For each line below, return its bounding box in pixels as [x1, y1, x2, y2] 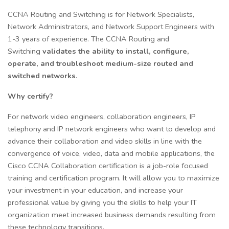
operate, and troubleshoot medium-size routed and [8, 58, 193, 69]
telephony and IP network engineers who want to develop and [8, 124, 216, 134]
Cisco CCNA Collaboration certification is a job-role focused [8, 161, 208, 171]
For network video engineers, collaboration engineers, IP [8, 111, 196, 122]
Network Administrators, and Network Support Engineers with [8, 21, 214, 32]
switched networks [8, 71, 76, 81]
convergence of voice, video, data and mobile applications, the [8, 148, 215, 159]
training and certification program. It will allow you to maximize [8, 173, 219, 184]
